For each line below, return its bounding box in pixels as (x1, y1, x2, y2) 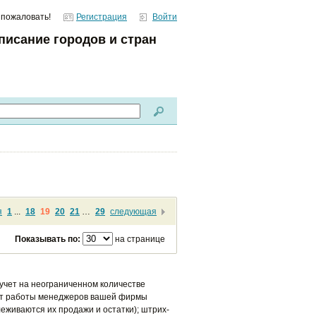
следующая (110, 206, 157, 217)
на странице (115, 233, 165, 244)
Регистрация (76, 12, 127, 22)
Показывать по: (15, 233, 80, 244)
